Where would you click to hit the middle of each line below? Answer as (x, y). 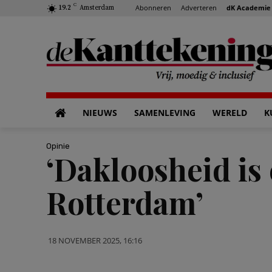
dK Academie (249, 7)
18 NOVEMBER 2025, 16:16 (95, 240)
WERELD (230, 113)
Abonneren (153, 7)
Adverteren (199, 7)
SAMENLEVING (165, 113)
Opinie (58, 146)
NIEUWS (100, 113)
